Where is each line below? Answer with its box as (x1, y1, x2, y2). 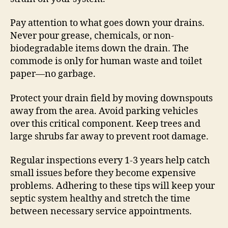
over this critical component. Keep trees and (10, 118, 201, 130)
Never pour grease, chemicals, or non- (10, 30, 174, 42)
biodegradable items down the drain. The (10, 43, 189, 55)
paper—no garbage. (10, 68, 96, 80)
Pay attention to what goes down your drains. (10, 17, 205, 30)
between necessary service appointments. (10, 206, 192, 218)
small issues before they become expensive (10, 167, 196, 180)
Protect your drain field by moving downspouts (10, 92, 213, 104)
